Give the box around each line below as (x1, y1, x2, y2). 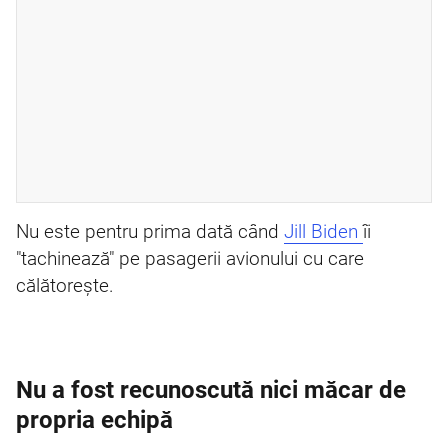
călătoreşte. (16, 275, 114, 297)
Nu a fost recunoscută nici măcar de (16, 376, 406, 404)
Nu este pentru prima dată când (16, 221, 284, 243)
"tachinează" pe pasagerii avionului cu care (16, 248, 364, 270)
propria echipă (16, 406, 173, 434)
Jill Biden (284, 221, 363, 243)
